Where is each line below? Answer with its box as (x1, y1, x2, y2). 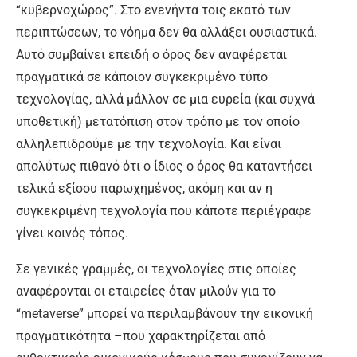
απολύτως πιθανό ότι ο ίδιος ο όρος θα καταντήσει (16, 159, 312, 175)
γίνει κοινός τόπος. (16, 226, 128, 241)
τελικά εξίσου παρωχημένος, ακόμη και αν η (16, 181, 273, 197)
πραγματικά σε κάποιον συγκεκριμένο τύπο (16, 69, 268, 85)
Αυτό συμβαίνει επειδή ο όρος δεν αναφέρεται (16, 47, 287, 63)
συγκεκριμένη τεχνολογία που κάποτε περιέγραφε (16, 203, 312, 219)
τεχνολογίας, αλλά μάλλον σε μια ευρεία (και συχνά (16, 92, 315, 108)
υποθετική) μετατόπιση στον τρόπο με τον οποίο (16, 114, 300, 130)
